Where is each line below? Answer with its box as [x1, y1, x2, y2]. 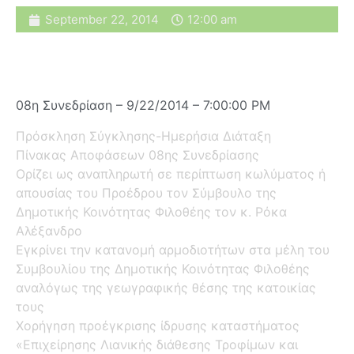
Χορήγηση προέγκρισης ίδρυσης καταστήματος [16, 317, 299, 333]
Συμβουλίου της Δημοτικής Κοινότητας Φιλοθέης [16, 260, 310, 277]
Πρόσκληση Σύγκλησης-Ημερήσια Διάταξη [16, 127, 271, 144]
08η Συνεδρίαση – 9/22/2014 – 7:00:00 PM [16, 97, 270, 114]
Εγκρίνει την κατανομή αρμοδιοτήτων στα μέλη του [16, 241, 330, 258]
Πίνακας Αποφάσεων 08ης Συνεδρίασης [16, 146, 259, 163]
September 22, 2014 [45, 12, 159, 28]
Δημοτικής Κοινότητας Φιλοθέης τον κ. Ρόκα [16, 203, 287, 220]
